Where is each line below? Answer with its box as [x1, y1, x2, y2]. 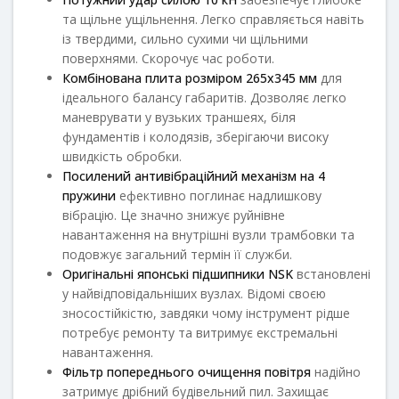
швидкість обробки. [62, 147, 182, 165]
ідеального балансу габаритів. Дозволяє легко [62, 88, 346, 106]
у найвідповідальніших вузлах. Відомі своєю [62, 284, 326, 302]
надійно [311, 362, 361, 380]
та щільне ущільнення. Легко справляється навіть [62, 10, 364, 28]
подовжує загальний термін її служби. [62, 245, 292, 263]
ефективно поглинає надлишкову [116, 186, 322, 204]
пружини [62, 186, 116, 204]
